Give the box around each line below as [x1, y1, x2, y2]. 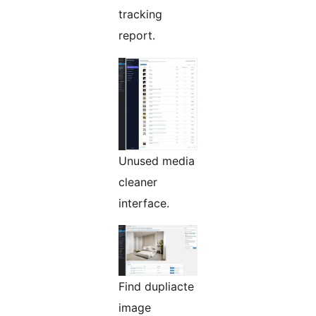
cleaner [119, 175, 157, 190]
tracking [119, 7, 162, 22]
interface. [119, 196, 169, 211]
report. [119, 28, 155, 43]
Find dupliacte [119, 279, 194, 294]
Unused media [119, 154, 195, 169]
